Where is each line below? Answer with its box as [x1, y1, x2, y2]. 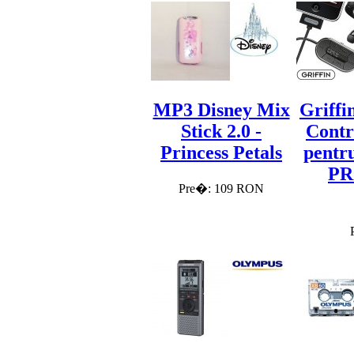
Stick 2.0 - [181, 121, 262, 142]
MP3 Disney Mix [153, 100, 290, 121]
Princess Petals [160, 142, 282, 164]
